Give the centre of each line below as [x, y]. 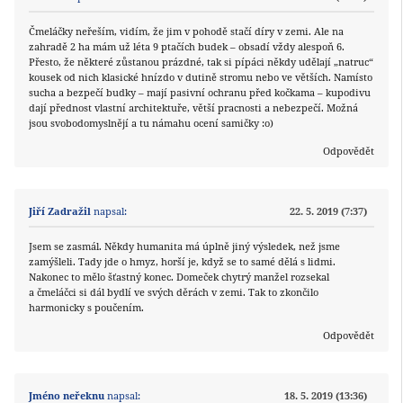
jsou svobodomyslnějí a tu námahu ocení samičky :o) [151, 123]
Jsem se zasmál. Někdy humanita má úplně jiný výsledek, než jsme [184, 246]
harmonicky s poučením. [86, 308]
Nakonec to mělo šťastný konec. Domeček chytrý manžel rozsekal [179, 277]
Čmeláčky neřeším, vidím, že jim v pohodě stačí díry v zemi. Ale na [186, 31]
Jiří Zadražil [60, 211]
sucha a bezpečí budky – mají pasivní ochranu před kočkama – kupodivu [200, 93]
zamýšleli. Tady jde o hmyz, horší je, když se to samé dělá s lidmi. [182, 262]
